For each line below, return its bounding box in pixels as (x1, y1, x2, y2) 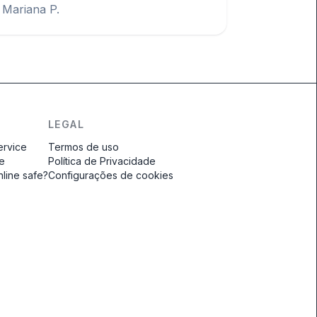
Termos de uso (47, 141, 119, 153)
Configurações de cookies (47, 169, 173, 181)
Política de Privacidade (47, 155, 156, 167)
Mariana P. (1, 2, 59, 16)
